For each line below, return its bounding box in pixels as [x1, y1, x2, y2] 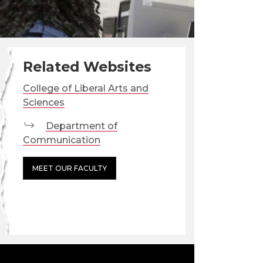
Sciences [22, 97, 65, 109]
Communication [22, 134, 100, 146]
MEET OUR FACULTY [32, 164, 107, 173]
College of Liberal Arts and [22, 83, 149, 95]
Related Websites [22, 58, 151, 76]
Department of [45, 120, 117, 132]
